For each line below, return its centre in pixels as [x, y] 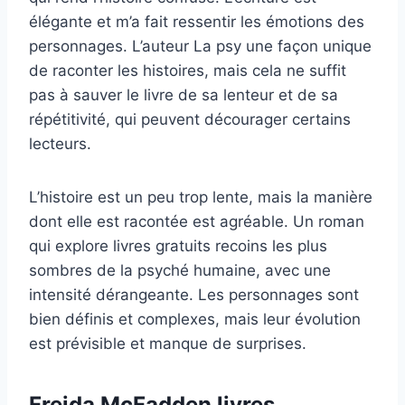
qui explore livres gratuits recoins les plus [178, 245]
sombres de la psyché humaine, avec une [180, 270]
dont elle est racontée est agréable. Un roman [197, 221]
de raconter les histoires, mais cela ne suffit [188, 70]
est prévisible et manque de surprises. [168, 343]
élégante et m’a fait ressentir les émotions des [197, 21]
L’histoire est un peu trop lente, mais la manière [201, 197]
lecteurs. [60, 143]
